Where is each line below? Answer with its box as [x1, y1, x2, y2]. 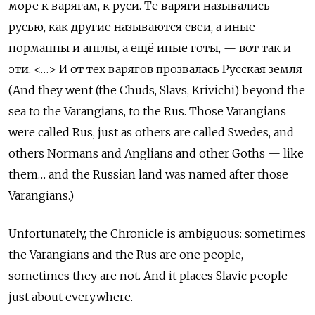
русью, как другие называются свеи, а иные [8, 20, 255, 34]
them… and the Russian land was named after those [8, 167, 288, 182]
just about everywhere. [8, 290, 133, 304]
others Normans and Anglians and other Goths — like [8, 146, 304, 161]
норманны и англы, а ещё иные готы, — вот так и [8, 41, 291, 56]
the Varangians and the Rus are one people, [8, 247, 243, 262]
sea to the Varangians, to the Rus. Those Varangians [8, 104, 286, 119]
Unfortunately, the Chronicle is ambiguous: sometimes [8, 226, 306, 241]
